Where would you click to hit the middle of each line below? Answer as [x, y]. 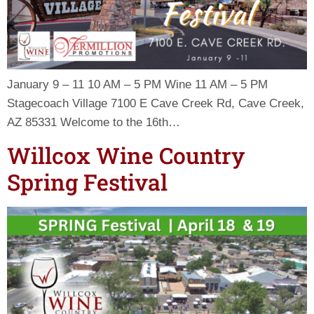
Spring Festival [87, 182]
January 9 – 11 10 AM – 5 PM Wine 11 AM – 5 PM [137, 85]
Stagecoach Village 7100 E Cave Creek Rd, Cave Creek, [156, 104]
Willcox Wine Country [126, 155]
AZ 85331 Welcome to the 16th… [94, 123]
